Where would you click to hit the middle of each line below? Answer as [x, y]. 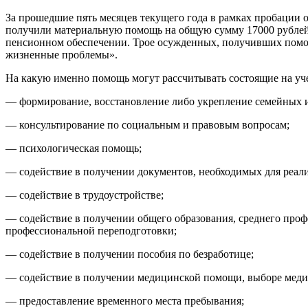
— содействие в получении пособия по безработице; [130, 254]
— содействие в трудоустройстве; [85, 195]
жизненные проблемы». [64, 54]
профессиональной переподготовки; [91, 230]
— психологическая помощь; [74, 148]
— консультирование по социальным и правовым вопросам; [147, 124]
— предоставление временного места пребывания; [125, 300]
